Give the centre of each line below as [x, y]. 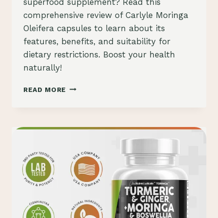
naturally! [43, 67]
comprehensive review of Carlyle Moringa [106, 15]
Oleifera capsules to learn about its [94, 28]
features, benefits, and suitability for [97, 41]
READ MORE [45, 89]
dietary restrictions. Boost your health [99, 54]
